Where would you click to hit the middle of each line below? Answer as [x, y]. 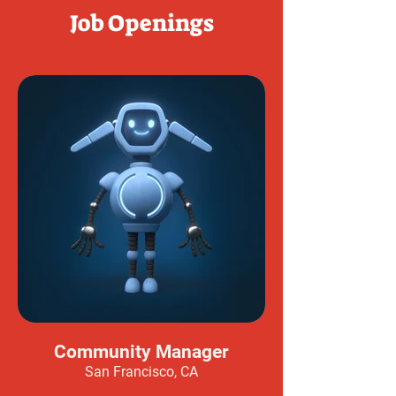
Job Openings [141, 23]
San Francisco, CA [141, 372]
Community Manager [141, 352]
